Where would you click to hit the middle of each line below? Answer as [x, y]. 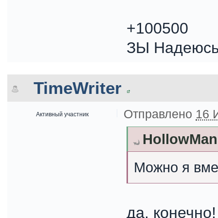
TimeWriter [78, 88]
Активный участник [62, 114]
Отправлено [160, 114]
